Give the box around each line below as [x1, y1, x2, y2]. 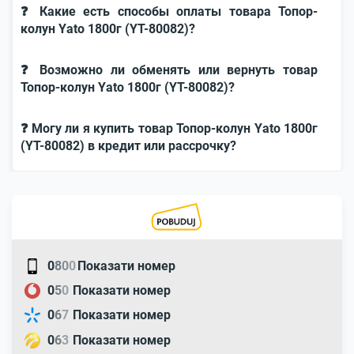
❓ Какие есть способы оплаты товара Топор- [21, 4, 318, 19]
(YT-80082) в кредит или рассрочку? [21, 138, 236, 153]
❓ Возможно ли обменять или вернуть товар [21, 62, 318, 77]
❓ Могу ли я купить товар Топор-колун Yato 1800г [21, 121, 318, 136]
